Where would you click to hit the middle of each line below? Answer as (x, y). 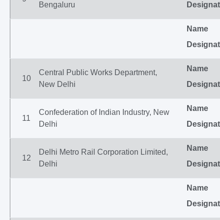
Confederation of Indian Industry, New (104, 112)
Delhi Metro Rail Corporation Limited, (103, 152)
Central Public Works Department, (98, 72)
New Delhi (57, 84)
